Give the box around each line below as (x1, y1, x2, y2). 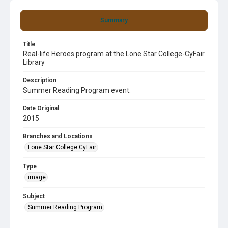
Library (23, 58, 45, 66)
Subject (23, 193, 45, 200)
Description (23, 77, 56, 84)
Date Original (23, 105, 59, 112)
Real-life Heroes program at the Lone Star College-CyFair (23, 50, 205, 58)
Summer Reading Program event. (23, 86, 131, 94)
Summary (100, 17, 128, 24)
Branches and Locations (23, 133, 93, 140)
